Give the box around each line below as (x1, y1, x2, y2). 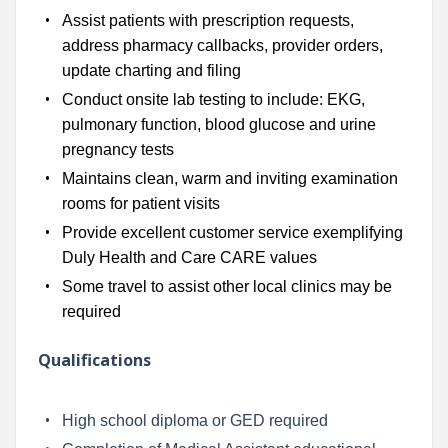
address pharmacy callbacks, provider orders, (61, 36, 383, 54)
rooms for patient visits (61, 194, 220, 212)
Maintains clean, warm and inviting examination (61, 169, 398, 187)
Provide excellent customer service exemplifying (61, 223, 403, 241)
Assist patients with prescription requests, (61, 11, 354, 29)
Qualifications (37, 348, 151, 371)
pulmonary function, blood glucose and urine (61, 115, 376, 133)
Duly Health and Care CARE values (61, 248, 317, 266)
